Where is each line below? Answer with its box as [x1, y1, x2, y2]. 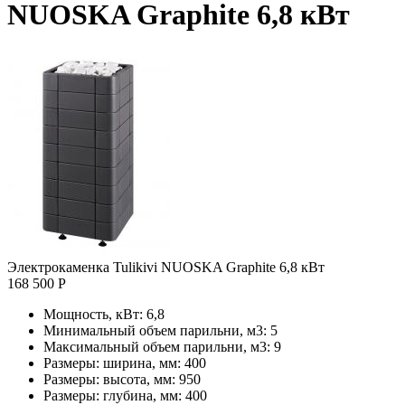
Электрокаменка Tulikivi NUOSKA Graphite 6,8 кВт [7, 259, 325, 275]
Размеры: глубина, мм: [43, 387, 182, 403]
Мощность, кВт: [43, 306, 143, 322]
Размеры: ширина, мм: [43, 354, 181, 371]
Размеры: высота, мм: [43, 371, 175, 387]
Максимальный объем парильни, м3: [43, 338, 270, 354]
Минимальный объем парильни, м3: [43, 322, 267, 338]
